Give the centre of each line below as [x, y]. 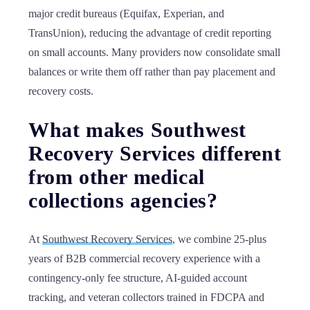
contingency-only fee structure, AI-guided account [138, 278]
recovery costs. [61, 91]
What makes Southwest [138, 130]
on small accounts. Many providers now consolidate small [154, 52]
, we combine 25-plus [219, 239]
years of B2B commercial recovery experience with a [144, 258]
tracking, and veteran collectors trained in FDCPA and [146, 297]
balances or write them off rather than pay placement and [152, 72]
